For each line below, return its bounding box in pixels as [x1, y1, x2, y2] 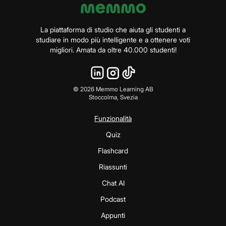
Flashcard [98, 146, 128, 155]
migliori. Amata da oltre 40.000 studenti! [49, 45, 177, 54]
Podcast [100, 195, 126, 204]
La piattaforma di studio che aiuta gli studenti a [40, 25, 186, 34]
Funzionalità [94, 114, 132, 123]
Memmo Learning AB [94, 85, 153, 93]
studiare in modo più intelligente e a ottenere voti [36, 35, 190, 44]
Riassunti [99, 162, 127, 172]
